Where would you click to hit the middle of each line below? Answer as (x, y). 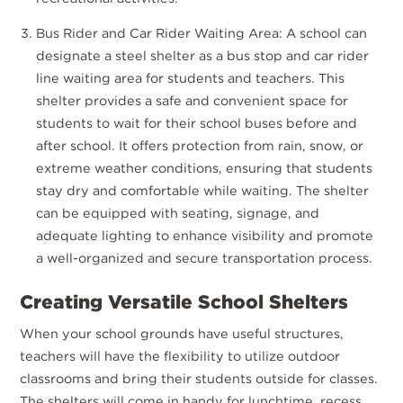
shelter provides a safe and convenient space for (193, 101)
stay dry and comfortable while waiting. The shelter (203, 191)
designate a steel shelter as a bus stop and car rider (203, 56)
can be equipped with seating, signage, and (178, 213)
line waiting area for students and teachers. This (191, 78)
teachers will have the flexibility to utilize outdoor (180, 356)
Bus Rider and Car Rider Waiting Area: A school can (202, 33)
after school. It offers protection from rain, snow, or (200, 146)
